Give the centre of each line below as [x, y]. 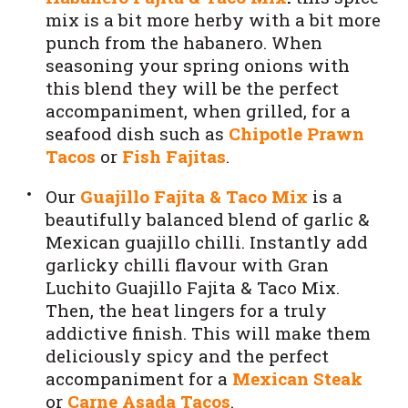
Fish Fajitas [174, 156]
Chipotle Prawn [296, 133]
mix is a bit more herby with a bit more [213, 19]
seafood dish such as [137, 133]
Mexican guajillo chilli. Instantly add [207, 241]
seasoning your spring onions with [198, 65]
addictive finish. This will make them [208, 332]
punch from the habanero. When [184, 42]
